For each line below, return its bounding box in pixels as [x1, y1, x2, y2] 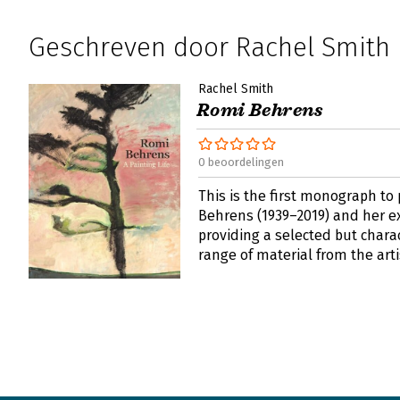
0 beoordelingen [198, 155, 284, 169]
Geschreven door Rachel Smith [29, 31, 390, 63]
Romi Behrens [196, 99, 324, 121]
